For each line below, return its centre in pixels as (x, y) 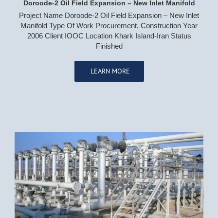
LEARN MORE (109, 71)
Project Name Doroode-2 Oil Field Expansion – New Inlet (109, 16)
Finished (109, 46)
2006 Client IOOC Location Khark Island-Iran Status (109, 36)
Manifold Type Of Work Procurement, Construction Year (109, 26)
